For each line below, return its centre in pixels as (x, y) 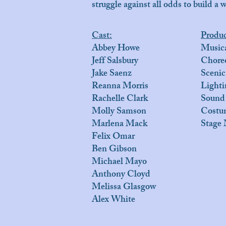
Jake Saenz (112, 74)
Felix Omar (113, 137)
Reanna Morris (120, 87)
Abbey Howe (116, 49)
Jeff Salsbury (115, 62)
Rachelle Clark (120, 99)
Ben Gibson (114, 150)
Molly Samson (119, 112)
